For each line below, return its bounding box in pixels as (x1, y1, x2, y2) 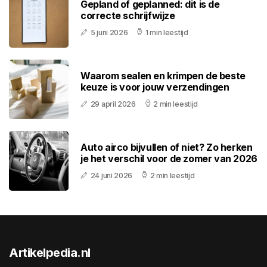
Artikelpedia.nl (9, 246, 91, 260)
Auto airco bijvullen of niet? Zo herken (80, 141, 253, 154)
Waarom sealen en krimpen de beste (80, 70, 246, 82)
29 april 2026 (90, 100, 136, 109)
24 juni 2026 (90, 171, 133, 181)
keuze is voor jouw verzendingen (80, 81, 229, 94)
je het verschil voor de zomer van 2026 (80, 153, 257, 165)
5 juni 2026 (90, 28, 128, 38)
